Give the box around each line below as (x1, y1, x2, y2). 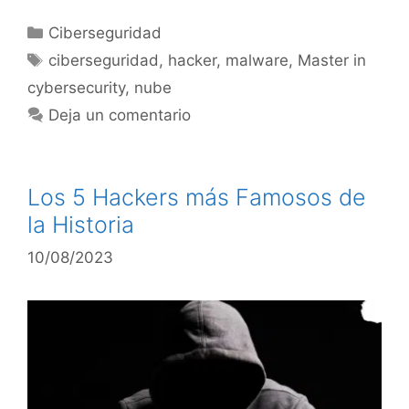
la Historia (27, 211, 134, 239)
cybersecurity (27, 79, 125, 98)
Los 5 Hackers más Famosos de (27, 184, 366, 212)
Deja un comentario (48, 106, 192, 125)
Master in (298, 51, 367, 70)
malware (225, 51, 289, 70)
